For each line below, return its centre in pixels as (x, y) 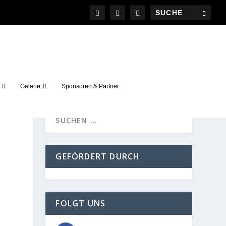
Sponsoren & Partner (90, 86)
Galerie (30, 86)
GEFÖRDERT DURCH (98, 156)
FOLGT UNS (81, 203)
